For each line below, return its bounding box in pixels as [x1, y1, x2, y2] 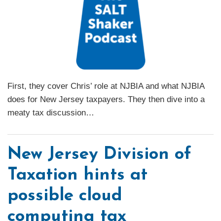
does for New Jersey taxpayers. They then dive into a [7, 95, 205, 105]
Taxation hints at [7, 167, 147, 184]
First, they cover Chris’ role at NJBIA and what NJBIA [7, 81, 204, 91]
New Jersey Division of [7, 146, 191, 164]
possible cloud [7, 187, 122, 205]
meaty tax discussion [7, 108, 86, 118]
